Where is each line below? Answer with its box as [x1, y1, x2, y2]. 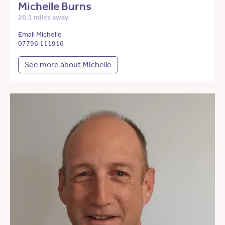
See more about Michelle [25, 60, 111, 70]
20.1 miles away [18, 13, 69, 22]
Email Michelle [18, 30, 62, 39]
